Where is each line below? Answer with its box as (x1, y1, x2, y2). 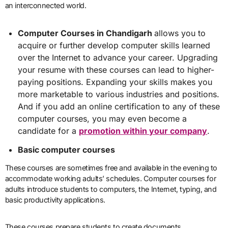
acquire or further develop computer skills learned (18, 40, 211, 51)
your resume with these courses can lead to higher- (18, 65, 215, 75)
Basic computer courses (18, 144, 116, 155)
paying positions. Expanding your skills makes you (18, 77, 213, 88)
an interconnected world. (5, 1, 87, 10)
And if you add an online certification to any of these (18, 101, 220, 112)
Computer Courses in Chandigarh (18, 28, 155, 39)
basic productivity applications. (5, 195, 105, 204)
